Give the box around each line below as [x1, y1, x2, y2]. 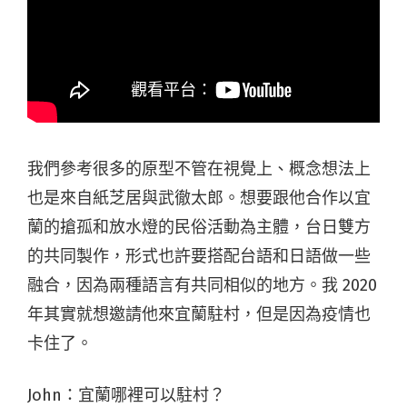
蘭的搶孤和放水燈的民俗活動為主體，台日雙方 [27, 217, 371, 238]
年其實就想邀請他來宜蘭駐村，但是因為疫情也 [27, 304, 371, 325]
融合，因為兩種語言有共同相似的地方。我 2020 [27, 275, 377, 296]
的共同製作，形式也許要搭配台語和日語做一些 [27, 246, 371, 267]
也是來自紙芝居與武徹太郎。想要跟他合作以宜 [27, 188, 371, 209]
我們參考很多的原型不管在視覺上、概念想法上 [27, 159, 371, 180]
